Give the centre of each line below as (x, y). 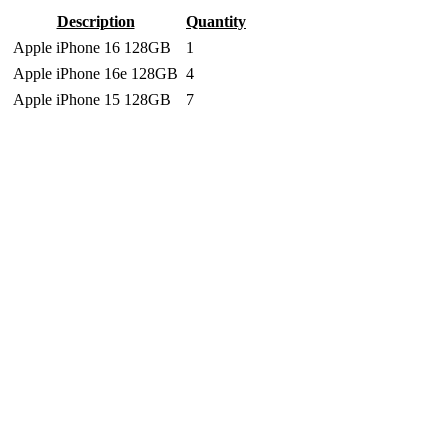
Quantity (216, 21)
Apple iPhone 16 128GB (92, 47)
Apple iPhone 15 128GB (92, 99)
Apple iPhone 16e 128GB (95, 73)
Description (95, 21)
